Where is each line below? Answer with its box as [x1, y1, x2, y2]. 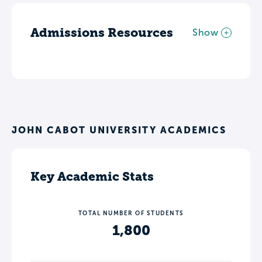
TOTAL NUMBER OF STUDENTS [78, 210, 184, 217]
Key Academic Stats [30, 169, 154, 184]
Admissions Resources [30, 25, 173, 40]
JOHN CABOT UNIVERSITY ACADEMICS [12, 125, 226, 136]
